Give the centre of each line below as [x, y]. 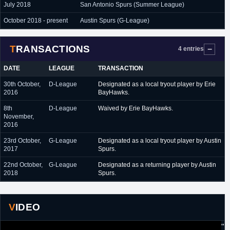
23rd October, [22, 141]
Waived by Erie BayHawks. [136, 108]
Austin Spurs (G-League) [115, 21]
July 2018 [17, 5]
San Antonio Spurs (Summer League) [132, 5]
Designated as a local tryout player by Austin [160, 141]
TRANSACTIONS [53, 49]
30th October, [22, 84]
